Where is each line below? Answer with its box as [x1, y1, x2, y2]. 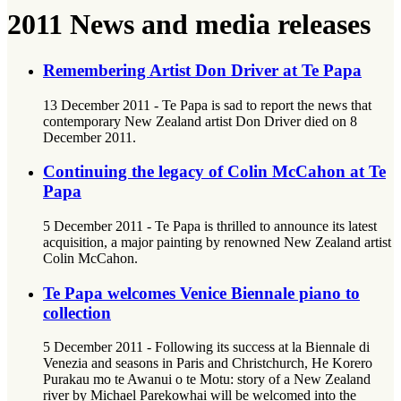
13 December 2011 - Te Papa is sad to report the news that [43, 97, 371, 113]
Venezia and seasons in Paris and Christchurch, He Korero [43, 355, 372, 371]
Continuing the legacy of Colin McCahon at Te [43, 162, 386, 182]
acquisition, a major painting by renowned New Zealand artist [43, 235, 391, 251]
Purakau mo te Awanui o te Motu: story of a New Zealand [43, 371, 371, 388]
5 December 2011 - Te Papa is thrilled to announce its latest [43, 218, 377, 235]
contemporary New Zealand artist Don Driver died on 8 [43, 113, 357, 129]
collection [43, 303, 111, 322]
